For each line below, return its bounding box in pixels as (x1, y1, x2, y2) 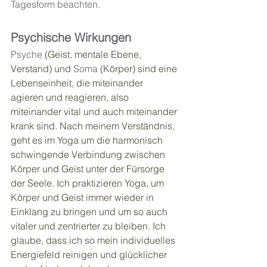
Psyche (11, 48, 42, 61)
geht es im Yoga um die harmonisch (11, 134, 165, 147)
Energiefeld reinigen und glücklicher (11, 249, 169, 261)
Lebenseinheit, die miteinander (11, 77, 145, 89)
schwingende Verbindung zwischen (11, 148, 167, 161)
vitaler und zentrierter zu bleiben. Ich (11, 220, 168, 232)
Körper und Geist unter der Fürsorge (11, 163, 167, 175)
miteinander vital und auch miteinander (11, 105, 179, 118)
